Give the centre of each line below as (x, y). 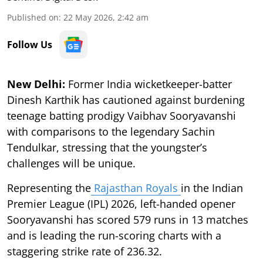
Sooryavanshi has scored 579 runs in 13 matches (128, 219)
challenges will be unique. (71, 163)
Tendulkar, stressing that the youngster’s (107, 147)
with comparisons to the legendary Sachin (111, 131)
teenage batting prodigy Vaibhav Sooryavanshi (122, 115)
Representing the (49, 188)
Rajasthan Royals (136, 188)
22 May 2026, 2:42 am (106, 17)
